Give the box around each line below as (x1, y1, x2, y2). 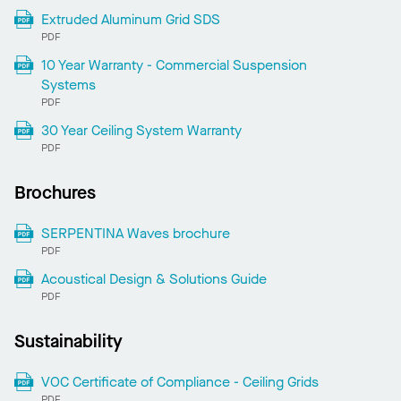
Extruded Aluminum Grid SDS (40, 10, 220, 30)
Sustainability (14, 329, 123, 354)
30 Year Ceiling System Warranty (40, 121, 242, 141)
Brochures (14, 181, 96, 206)
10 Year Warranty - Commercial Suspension (40, 55, 307, 75)
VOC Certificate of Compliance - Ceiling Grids (40, 372, 319, 392)
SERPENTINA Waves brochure (40, 224, 230, 243)
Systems (40, 75, 96, 95)
